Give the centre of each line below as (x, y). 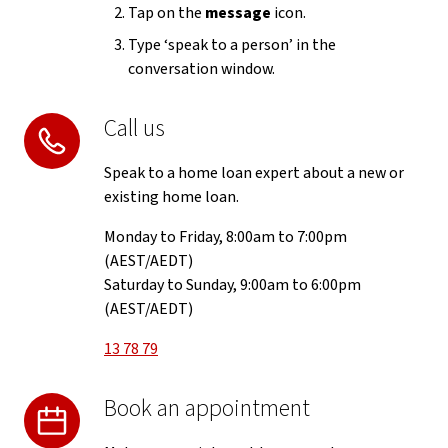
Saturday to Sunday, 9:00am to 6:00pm (232, 285)
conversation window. (201, 69)
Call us (134, 128)
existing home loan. (171, 197)
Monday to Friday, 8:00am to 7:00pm (225, 237)
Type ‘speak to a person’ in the (232, 45)
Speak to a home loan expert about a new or (254, 173)
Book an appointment (207, 408)
